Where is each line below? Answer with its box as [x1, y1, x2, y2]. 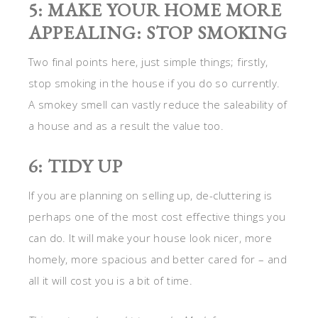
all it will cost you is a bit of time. [28, 273, 193, 288]
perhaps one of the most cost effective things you [28, 209, 286, 224]
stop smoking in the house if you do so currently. [28, 76, 280, 91]
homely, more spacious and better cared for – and [28, 252, 287, 267]
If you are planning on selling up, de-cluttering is [28, 188, 273, 203]
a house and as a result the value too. [28, 119, 224, 133]
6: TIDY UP [28, 154, 123, 179]
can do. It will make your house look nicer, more [28, 231, 273, 246]
